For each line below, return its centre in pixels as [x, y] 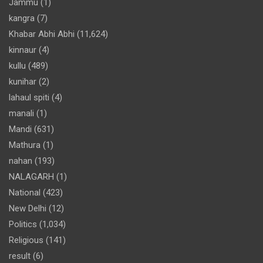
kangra [22, 18]
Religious [26, 240]
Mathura [25, 145]
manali [21, 113]
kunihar [23, 81]
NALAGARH [31, 176]
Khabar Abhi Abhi [42, 34]
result [20, 256]
